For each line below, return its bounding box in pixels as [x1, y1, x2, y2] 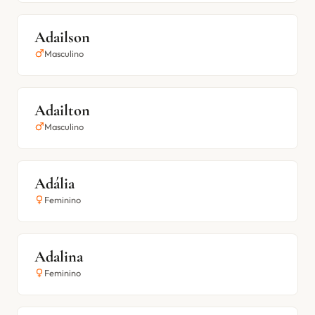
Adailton [34, 101, 90, 120]
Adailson [34, 27, 90, 46]
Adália [34, 174, 75, 193]
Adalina [34, 247, 83, 266]
